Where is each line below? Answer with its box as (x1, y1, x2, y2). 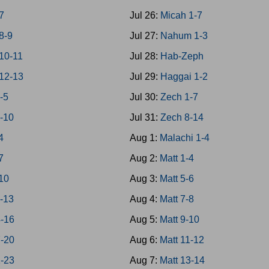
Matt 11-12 (159, 235, 204, 245)
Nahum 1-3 (160, 31, 208, 41)
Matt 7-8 (159, 194, 194, 204)
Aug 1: (129, 133, 160, 143)
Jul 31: (129, 112, 160, 122)
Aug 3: (129, 174, 160, 184)
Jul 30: (129, 92, 160, 102)
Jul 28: (129, 51, 160, 61)
